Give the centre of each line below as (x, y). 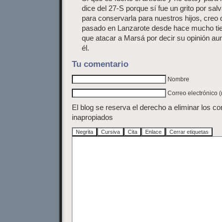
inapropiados (92, 117)
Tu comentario (100, 64)
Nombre (178, 79)
